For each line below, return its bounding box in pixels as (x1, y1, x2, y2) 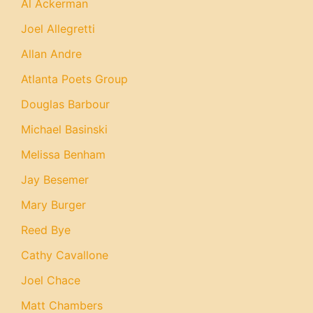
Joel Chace (21, 273, 80, 287)
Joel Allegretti (21, 22, 95, 36)
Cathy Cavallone (21, 248, 108, 262)
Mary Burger (21, 198, 86, 212)
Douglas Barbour (21, 97, 110, 111)
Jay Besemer (21, 173, 89, 187)
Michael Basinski (21, 122, 108, 136)
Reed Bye (21, 223, 71, 237)
